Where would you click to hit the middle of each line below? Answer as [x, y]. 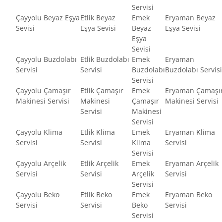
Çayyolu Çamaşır [43, 90]
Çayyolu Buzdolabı [46, 59]
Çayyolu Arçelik [41, 163]
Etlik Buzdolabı [105, 59]
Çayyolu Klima [39, 132]
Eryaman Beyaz [190, 17]
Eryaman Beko [189, 194]
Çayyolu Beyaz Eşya [48, 17]
